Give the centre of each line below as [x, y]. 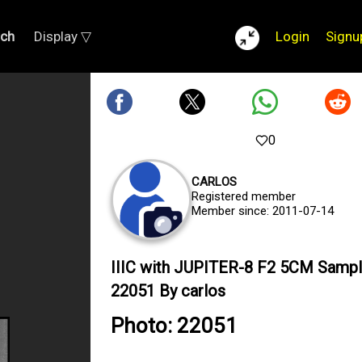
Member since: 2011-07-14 [263, 211]
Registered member [244, 196]
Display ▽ [63, 36]
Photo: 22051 [174, 326]
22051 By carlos [168, 291]
